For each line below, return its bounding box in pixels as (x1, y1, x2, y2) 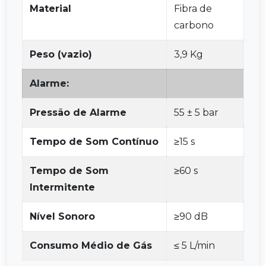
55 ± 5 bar (174, 107, 218, 118)
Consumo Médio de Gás (30, 240, 152, 251)
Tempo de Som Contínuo (30, 136, 159, 147)
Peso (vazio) (30, 49, 92, 60)
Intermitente (30, 182, 95, 193)
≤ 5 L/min (174, 240, 215, 251)
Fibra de (174, 3, 212, 14)
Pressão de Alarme (30, 107, 126, 118)
